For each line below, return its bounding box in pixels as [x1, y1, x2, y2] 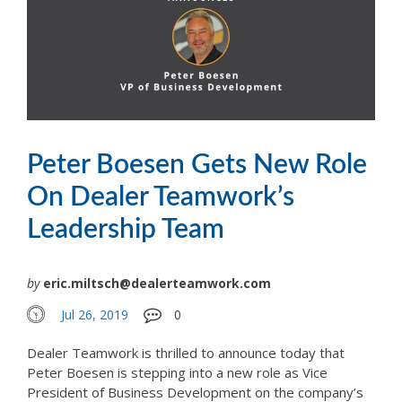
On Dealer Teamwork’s [27, 184, 294, 212]
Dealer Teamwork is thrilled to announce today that [27, 343, 345, 362]
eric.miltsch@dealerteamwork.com [43, 275, 271, 293]
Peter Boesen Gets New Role [27, 152, 367, 179]
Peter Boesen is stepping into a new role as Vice [27, 363, 328, 381]
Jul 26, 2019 [61, 305, 128, 323]
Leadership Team [27, 216, 224, 244]
